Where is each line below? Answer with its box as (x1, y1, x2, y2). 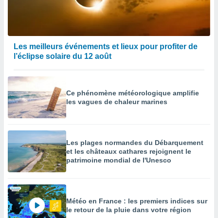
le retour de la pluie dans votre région (66, 206, 191, 214)
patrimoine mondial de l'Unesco (66, 156, 171, 164)
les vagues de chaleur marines (66, 98, 167, 106)
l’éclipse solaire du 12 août (14, 52, 111, 60)
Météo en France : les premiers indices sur (66, 197, 207, 205)
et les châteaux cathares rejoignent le (66, 147, 191, 155)
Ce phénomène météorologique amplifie (66, 89, 199, 97)
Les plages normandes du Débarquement (66, 139, 203, 146)
